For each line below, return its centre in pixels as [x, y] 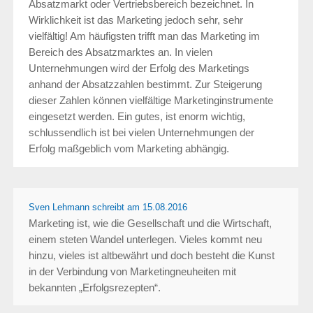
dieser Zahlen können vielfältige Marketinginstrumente [151, 100]
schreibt [107, 207]
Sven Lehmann [59, 207]
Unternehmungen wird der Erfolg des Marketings [139, 68]
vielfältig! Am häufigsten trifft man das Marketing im [144, 36]
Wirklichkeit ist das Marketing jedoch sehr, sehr [136, 20]
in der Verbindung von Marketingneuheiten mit [132, 271]
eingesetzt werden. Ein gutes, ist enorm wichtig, [137, 116]
